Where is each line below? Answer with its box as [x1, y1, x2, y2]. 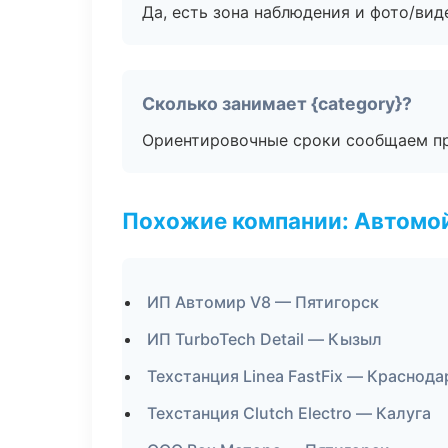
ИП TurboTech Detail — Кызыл [147, 329, 382, 349]
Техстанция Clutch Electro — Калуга [147, 403, 431, 423]
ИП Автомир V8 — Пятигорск [147, 292, 379, 312]
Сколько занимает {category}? [142, 93, 412, 114]
